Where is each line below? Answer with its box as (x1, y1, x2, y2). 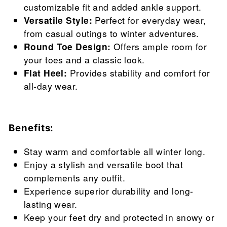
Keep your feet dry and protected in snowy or (24, 211, 215, 224)
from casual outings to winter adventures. (24, 27, 199, 40)
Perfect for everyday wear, (92, 14, 206, 27)
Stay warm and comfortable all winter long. (24, 145, 206, 158)
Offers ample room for (110, 40, 207, 53)
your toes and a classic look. (24, 53, 145, 66)
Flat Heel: (24, 66, 67, 80)
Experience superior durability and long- (24, 184, 194, 198)
